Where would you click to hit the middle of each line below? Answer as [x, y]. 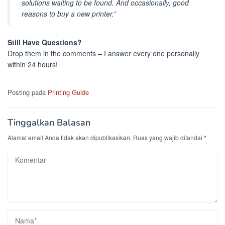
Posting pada [28, 92]
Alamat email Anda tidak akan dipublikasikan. [70, 137]
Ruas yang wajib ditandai [168, 137]
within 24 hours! [33, 64]
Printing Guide [68, 92]
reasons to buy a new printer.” [69, 14]
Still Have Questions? [45, 42]
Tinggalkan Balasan [49, 122]
